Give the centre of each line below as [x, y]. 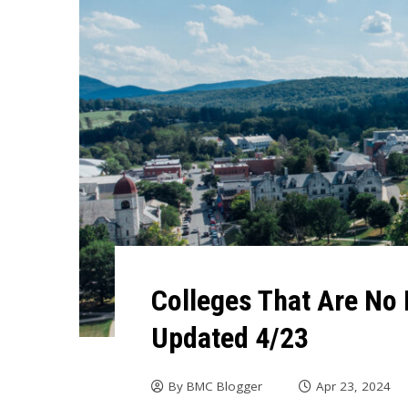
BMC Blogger [225, 386]
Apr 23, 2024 [354, 386]
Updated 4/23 [230, 337]
